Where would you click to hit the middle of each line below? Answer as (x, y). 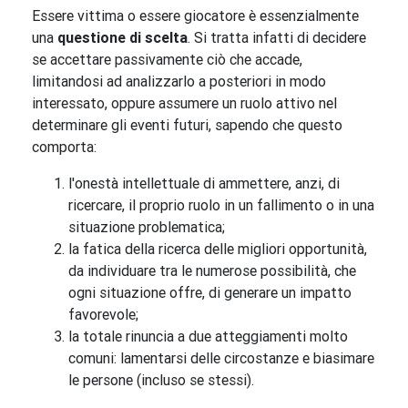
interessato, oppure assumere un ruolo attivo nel (184, 103)
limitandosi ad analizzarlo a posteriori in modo (179, 82)
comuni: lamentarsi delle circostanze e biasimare (221, 358)
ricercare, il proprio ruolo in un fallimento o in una (221, 205)
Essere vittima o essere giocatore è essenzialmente (195, 16)
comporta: (64, 147)
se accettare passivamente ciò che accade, (167, 60)
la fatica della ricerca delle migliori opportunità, (218, 249)
